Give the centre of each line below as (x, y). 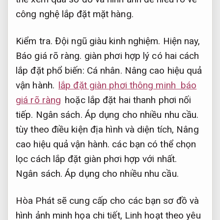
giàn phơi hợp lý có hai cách (140, 55)
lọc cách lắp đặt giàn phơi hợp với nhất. (96, 159)
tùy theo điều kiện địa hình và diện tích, (96, 129)
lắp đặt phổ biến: (51, 70)
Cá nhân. (104, 70)
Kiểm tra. (34, 41)
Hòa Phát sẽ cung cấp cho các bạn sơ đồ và (108, 200)
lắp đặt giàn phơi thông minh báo (128, 85)
